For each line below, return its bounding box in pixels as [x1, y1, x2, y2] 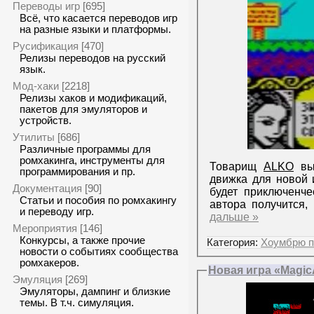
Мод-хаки [13, 80, 59, 92]
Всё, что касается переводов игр [20, 13, 177, 24]
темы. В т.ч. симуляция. [20, 297, 134, 308]
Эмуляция [13, 273, 62, 285]
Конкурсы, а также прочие [20, 235, 145, 246]
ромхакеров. [20, 257, 79, 268]
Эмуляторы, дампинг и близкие [20, 286, 170, 297]
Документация [13, 182, 82, 194]
